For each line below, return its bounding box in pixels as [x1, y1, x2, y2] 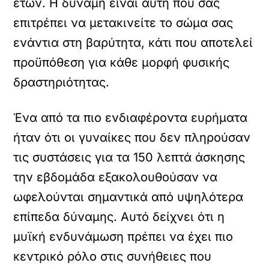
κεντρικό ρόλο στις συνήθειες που [13, 249, 212, 264]
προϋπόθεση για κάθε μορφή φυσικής [13, 55, 230, 70]
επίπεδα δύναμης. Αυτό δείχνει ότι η [13, 210, 225, 224]
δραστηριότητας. [13, 75, 110, 89]
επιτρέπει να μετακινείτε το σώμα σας [13, 16, 234, 30]
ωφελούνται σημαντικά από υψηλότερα [13, 190, 244, 204]
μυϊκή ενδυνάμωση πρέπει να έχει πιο [13, 229, 234, 244]
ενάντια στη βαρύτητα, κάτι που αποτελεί [13, 35, 253, 50]
